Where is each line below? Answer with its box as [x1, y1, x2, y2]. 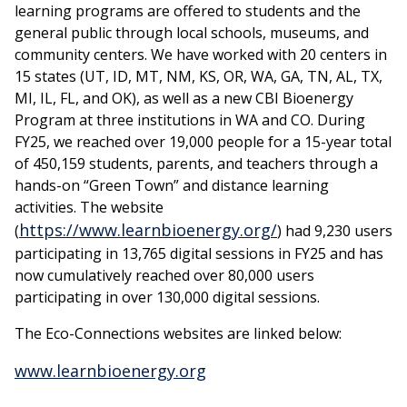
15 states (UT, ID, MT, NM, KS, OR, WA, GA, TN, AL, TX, [15, 65, 382, 86]
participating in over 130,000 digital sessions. [15, 286, 320, 307]
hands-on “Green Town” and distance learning [15, 174, 329, 195]
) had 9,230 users [277, 220, 392, 241]
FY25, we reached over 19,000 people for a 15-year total [15, 131, 392, 152]
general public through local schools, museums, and [15, 22, 369, 43]
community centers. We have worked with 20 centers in [15, 44, 387, 65]
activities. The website [15, 196, 164, 217]
